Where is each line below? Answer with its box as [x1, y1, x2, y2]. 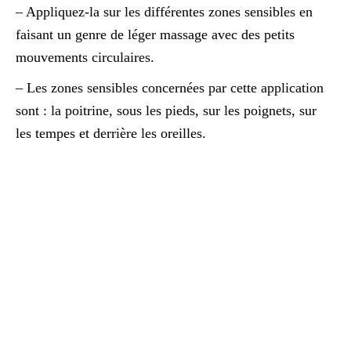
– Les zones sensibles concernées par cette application [16, 79, 324, 96]
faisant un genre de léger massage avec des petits [16, 26, 295, 42]
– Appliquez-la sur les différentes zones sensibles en [16, 3, 313, 20]
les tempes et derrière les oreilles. [16, 125, 206, 141]
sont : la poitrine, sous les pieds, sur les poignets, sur [16, 102, 317, 118]
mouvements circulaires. [16, 49, 154, 65]
